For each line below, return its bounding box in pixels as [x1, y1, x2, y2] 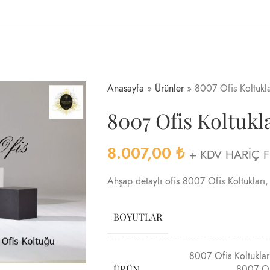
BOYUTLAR [113, 210, 162, 223]
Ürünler [154, 82, 184, 95]
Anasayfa [107, 82, 144, 95]
